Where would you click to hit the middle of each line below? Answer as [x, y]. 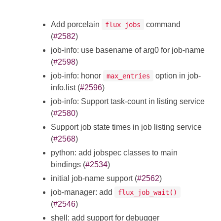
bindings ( [68, 164]
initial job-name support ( [94, 178]
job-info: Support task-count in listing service [128, 101]
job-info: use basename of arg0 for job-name [128, 50]
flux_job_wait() [147, 192]
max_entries [128, 76]
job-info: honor [77, 75]
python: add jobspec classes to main [114, 152]
